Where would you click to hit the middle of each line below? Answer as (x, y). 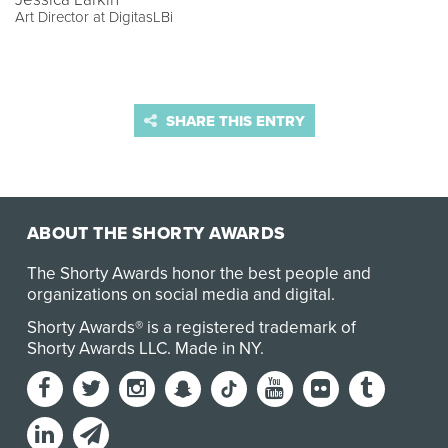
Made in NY (217, 348)
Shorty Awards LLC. (100, 348)
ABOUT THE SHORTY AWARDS (156, 233)
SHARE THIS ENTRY (233, 121)
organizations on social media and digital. (180, 294)
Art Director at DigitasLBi (94, 17)
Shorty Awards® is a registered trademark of (191, 327)
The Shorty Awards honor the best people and (198, 273)
